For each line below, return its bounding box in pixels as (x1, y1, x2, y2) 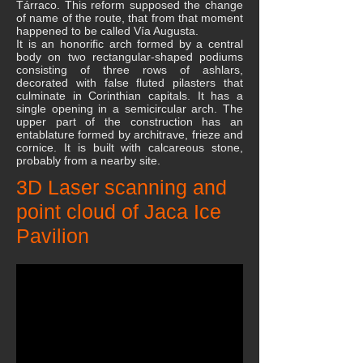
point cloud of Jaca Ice (16, 200, 221, 223)
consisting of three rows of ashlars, (16, 63, 243, 76)
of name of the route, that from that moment (16, 11, 243, 24)
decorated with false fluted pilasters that (16, 76, 243, 89)
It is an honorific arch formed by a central (16, 37, 243, 50)
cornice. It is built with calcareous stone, (16, 141, 243, 154)
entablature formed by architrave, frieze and (16, 128, 243, 141)
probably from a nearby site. (16, 154, 160, 167)
